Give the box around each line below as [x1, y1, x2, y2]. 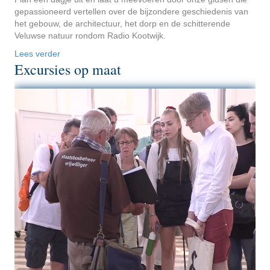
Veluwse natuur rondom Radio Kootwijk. [14, 30, 166, 40]
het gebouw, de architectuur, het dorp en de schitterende [14, 18, 230, 28]
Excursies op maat [14, 59, 121, 79]
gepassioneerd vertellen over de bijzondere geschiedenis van [14, 6, 248, 16]
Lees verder [14, 48, 60, 58]
